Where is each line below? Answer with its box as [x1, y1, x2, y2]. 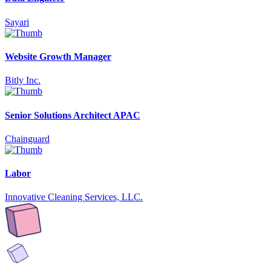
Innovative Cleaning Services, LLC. [5, 192, 143, 203]
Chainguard [5, 133, 50, 144]
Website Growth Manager [5, 51, 111, 62]
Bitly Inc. [5, 75, 41, 86]
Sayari [5, 16, 29, 27]
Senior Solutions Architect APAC [5, 109, 140, 120]
